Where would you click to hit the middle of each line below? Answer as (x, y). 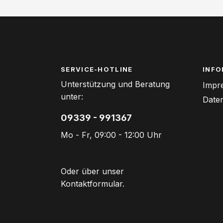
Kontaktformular (92, 184)
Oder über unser (92, 171)
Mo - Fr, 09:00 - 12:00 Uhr (111, 135)
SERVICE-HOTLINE (97, 69)
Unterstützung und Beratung (115, 84)
